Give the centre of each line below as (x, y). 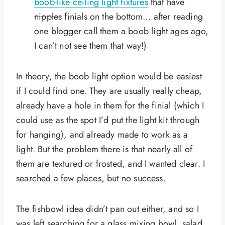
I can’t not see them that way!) (91, 46)
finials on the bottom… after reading (132, 17)
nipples (48, 17)
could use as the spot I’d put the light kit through (108, 120)
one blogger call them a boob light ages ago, (121, 31)
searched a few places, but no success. (91, 179)
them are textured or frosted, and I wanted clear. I (111, 164)
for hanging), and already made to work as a (102, 135)
